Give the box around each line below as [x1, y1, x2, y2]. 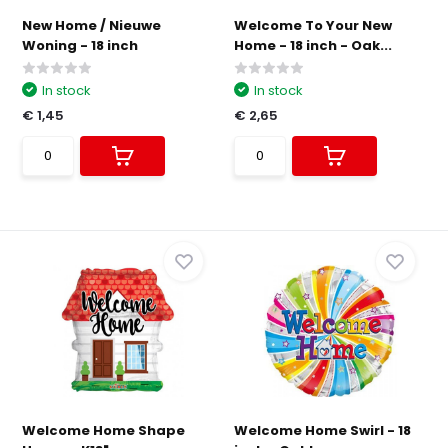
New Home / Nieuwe [22, 16, 162, 35]
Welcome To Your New [234, 16, 392, 35]
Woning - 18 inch [22, 36, 139, 55]
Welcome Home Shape [22, 421, 186, 440]
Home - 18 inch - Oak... [234, 36, 392, 55]
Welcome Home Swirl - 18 [234, 421, 411, 440]
